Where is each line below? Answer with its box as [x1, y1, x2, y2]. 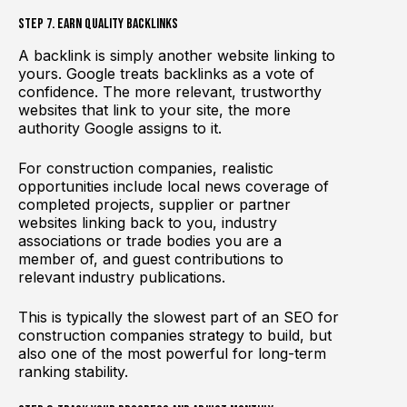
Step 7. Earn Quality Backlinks [18, 15, 178, 34]
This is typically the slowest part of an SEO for [18, 308, 339, 327]
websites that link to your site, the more [18, 101, 291, 120]
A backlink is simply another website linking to [18, 46, 335, 65]
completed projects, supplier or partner [18, 195, 291, 214]
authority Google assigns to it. [18, 119, 222, 138]
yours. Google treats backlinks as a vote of [18, 65, 314, 84]
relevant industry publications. [18, 268, 225, 287]
